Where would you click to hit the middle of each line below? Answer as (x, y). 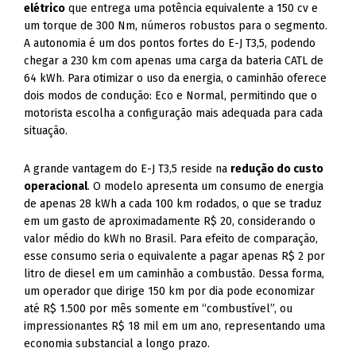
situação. (46, 131)
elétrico (45, 8)
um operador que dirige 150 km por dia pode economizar (170, 291)
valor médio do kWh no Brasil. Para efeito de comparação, (171, 239)
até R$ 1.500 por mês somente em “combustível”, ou (159, 309)
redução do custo (277, 169)
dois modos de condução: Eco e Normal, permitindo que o (171, 96)
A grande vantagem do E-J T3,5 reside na (128, 169)
